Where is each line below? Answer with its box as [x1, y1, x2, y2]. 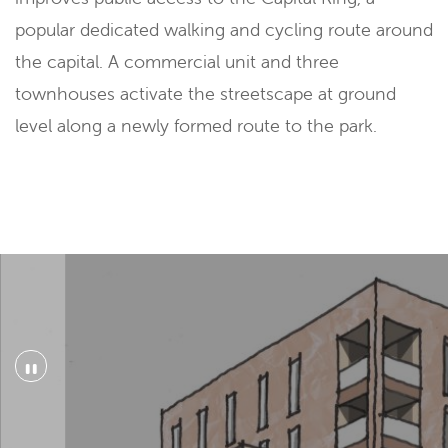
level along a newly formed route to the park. [15, 114, 377, 138]
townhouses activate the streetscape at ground [15, 82, 396, 106]
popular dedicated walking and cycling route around [15, 18, 433, 42]
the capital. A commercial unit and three [15, 50, 339, 74]
